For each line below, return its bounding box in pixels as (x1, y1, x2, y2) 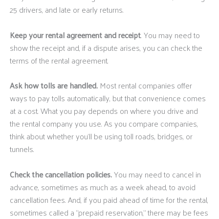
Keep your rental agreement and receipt (10, 27, 141, 42)
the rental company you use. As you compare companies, (10, 116, 198, 131)
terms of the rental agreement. (10, 53, 109, 67)
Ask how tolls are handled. (10, 78, 98, 93)
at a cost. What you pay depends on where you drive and (10, 104, 198, 118)
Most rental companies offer (98, 78, 192, 93)
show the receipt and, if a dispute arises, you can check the (10, 40, 202, 55)
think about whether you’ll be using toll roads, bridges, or (10, 129, 193, 144)
